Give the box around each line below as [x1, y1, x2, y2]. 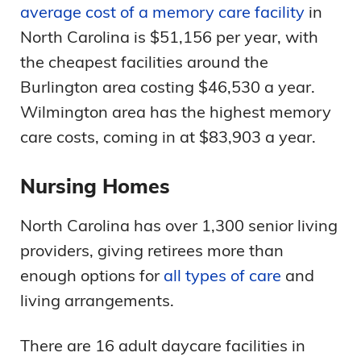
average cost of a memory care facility [20, 2, 305, 23]
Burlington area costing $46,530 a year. [20, 77, 315, 98]
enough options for [20, 265, 164, 286]
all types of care [164, 265, 281, 286]
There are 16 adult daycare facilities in [20, 335, 305, 356]
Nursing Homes [20, 173, 170, 199]
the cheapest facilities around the [20, 52, 268, 73]
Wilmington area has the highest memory [20, 102, 331, 122]
